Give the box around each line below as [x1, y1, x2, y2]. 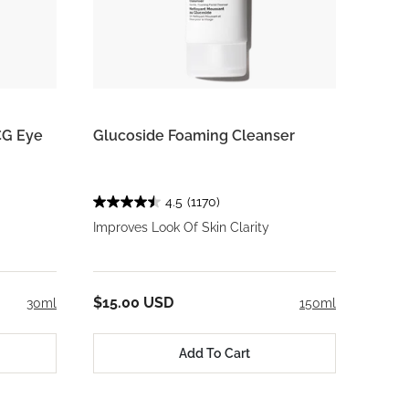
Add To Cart [179, 345, 250, 361]
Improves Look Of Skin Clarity [93, 220, 269, 235]
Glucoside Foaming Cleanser [93, 127, 295, 144]
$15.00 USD [93, 294, 173, 311]
